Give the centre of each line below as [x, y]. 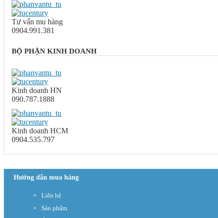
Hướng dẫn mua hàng [46, 178]
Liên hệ [51, 196]
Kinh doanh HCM [40, 131]
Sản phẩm [54, 208]
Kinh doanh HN [37, 91]
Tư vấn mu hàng [37, 21]
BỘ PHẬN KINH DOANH [54, 51]
